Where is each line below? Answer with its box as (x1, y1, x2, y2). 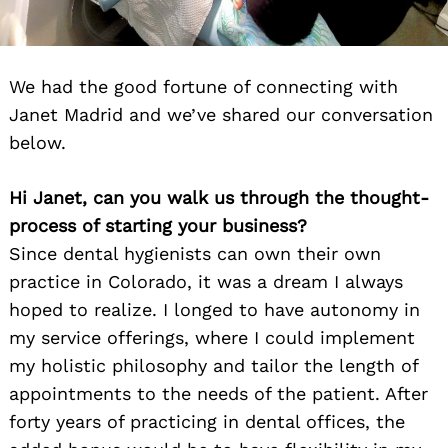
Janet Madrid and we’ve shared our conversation (9, 104, 433, 126)
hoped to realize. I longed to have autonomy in (9, 299, 420, 321)
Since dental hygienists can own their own (9, 243, 381, 265)
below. (9, 132, 66, 154)
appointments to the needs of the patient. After (9, 383, 428, 405)
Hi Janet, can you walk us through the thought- (9, 187, 429, 209)
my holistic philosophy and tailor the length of (9, 355, 418, 377)
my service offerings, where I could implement (9, 327, 415, 349)
